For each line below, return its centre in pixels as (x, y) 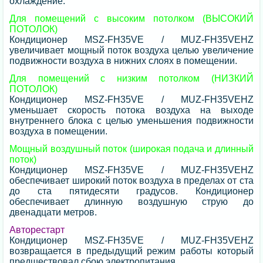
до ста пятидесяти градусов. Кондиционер (131, 191)
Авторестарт (37, 230)
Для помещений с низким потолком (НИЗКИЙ (131, 78)
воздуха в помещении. (59, 131)
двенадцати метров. (53, 212)
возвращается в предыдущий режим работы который (131, 251)
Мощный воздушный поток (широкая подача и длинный (131, 149)
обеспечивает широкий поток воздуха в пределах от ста (131, 180)
